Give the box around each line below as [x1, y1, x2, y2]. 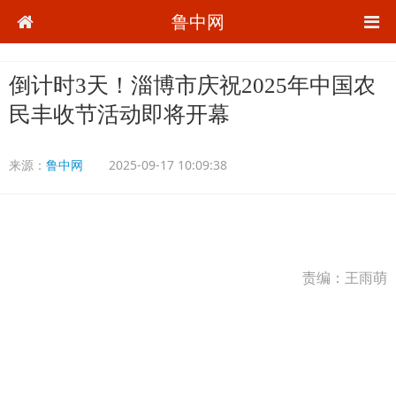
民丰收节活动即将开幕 [9, 103, 230, 126]
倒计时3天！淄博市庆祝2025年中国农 [9, 73, 376, 97]
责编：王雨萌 [302, 268, 387, 287]
